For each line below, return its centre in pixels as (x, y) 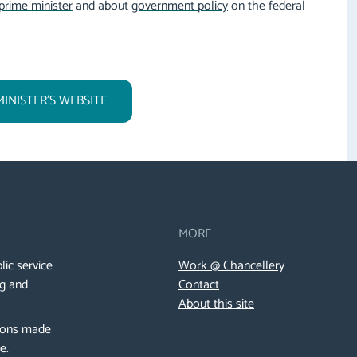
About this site (216, 304)
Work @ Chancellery (231, 266)
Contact (199, 285)
